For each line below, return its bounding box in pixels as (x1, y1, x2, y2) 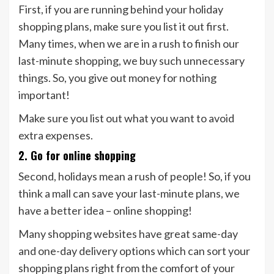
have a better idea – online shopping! (18, 204, 192, 218)
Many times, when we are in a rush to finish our (18, 37, 239, 51)
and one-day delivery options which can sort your (18, 244, 250, 258)
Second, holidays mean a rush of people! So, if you (18, 169, 251, 183)
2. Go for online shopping (18, 147, 136, 164)
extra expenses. (18, 128, 93, 143)
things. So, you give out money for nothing (18, 71, 217, 85)
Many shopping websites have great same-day (18, 227, 238, 241)
